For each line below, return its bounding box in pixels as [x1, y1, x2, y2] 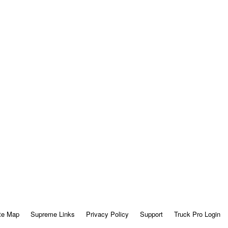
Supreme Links [30, 209, 75, 219]
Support [139, 209, 163, 219]
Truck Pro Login [174, 209, 220, 219]
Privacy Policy [85, 209, 129, 219]
